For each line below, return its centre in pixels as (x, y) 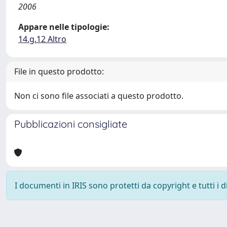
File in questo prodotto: (59, 71)
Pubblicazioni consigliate (71, 124)
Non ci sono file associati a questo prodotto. (99, 96)
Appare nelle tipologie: (64, 27)
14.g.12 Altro (42, 39)
